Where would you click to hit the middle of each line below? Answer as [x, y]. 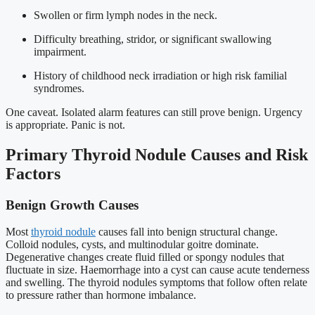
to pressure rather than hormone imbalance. [101, 295]
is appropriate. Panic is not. [65, 124]
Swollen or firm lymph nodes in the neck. [126, 15]
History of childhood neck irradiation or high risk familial [160, 75]
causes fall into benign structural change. [187, 232]
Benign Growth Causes [72, 205]
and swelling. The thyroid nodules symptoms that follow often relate [156, 283]
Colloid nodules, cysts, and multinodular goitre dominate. [132, 245]
